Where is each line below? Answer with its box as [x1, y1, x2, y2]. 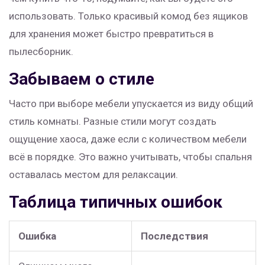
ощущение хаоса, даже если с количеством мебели [9, 133, 247, 146]
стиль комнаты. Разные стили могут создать [9, 115, 216, 128]
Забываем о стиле [9, 69, 154, 89]
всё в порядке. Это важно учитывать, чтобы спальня [9, 151, 252, 163]
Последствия [141, 230, 208, 243]
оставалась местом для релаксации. [9, 169, 178, 181]
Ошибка [18, 230, 56, 243]
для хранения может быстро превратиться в [9, 28, 214, 40]
